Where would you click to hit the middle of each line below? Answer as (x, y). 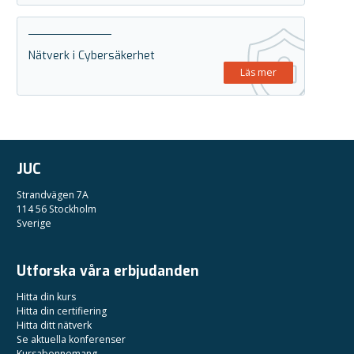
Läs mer (258, 73)
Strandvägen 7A (53, 195)
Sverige (34, 224)
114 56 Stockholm (56, 209)
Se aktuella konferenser (71, 340)
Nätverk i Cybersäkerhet (92, 56)
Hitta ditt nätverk (54, 326)
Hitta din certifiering (62, 311)
